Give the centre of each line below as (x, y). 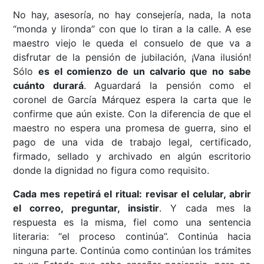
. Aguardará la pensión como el (167, 86)
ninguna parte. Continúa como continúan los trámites (132, 251)
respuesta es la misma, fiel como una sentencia (132, 222)
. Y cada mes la (205, 208)
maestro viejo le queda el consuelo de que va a (132, 43)
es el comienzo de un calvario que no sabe (145, 72)
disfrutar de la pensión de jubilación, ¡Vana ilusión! (132, 57)
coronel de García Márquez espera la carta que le (132, 100)
